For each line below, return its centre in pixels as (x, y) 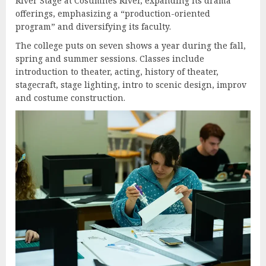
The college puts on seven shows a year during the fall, (131, 45)
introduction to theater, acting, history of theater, (117, 71)
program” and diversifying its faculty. (94, 26)
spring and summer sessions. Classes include (110, 58)
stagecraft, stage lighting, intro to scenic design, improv (131, 84)
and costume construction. (72, 97)
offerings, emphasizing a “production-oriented (113, 13)
